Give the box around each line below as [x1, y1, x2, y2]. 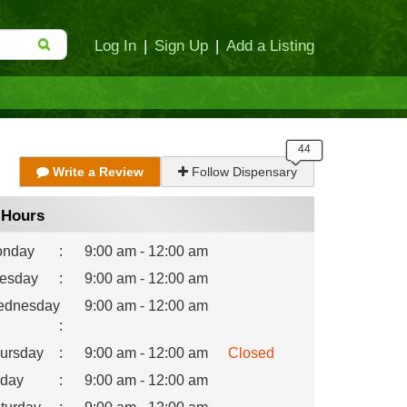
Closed [227, 345, 274, 361]
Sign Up [154, 37, 208, 54]
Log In [94, 37, 136, 54]
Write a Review [49, 164, 144, 179]
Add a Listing [226, 37, 314, 54]
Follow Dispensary [188, 164, 297, 179]
